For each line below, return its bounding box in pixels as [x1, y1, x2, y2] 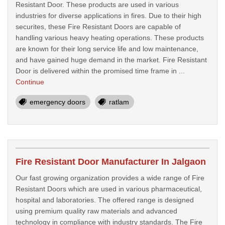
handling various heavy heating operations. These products [16, 34, 204, 42]
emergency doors [30, 98, 85, 106]
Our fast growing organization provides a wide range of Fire [16, 174, 204, 182]
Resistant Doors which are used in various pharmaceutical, [16, 185, 202, 193]
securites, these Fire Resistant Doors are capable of [16, 23, 181, 31]
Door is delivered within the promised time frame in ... [16, 67, 185, 75]
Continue [16, 78, 44, 86]
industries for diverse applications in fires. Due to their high [16, 12, 201, 20]
